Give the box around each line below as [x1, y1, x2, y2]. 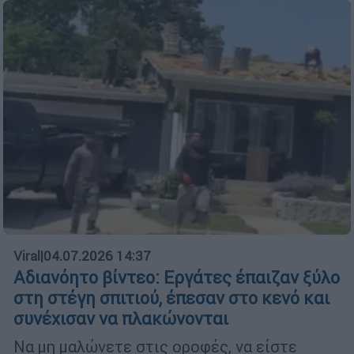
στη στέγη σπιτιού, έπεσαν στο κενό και [13, 287, 330, 309]
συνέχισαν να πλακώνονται [13, 307, 228, 330]
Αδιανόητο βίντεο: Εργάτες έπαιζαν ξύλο [13, 266, 340, 288]
